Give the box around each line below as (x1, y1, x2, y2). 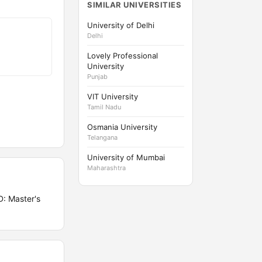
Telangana (87, 133, 118, 142)
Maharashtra (87, 164, 126, 172)
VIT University (87, 92, 138, 101)
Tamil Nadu (87, 103, 121, 111)
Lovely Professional (87, 51, 158, 60)
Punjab (87, 73, 108, 81)
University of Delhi (87, 20, 154, 30)
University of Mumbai (87, 153, 165, 162)
